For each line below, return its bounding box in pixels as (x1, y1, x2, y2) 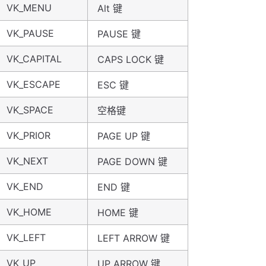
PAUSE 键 (97, 28, 141, 40)
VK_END (7, 180, 43, 192)
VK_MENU (7, 2, 52, 14)
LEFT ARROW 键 (97, 232, 170, 244)
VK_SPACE (7, 104, 53, 116)
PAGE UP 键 (97, 130, 150, 142)
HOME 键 (97, 207, 138, 218)
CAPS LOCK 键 (97, 53, 164, 65)
